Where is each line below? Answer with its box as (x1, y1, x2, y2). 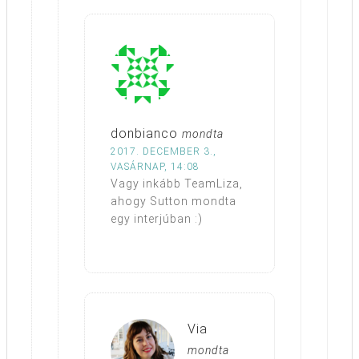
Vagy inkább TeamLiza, (111, 176, 243, 190)
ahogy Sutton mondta (111, 194, 236, 208)
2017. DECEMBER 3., (111, 145, 216, 157)
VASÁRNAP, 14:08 (111, 160, 200, 172)
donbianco (111, 125, 178, 141)
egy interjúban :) (111, 212, 203, 225)
